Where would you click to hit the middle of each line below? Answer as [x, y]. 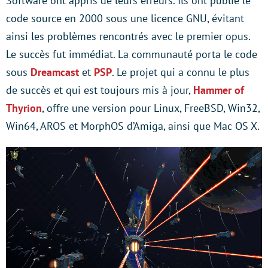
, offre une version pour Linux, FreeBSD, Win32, [151, 108]
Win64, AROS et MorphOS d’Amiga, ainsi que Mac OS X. [133, 126]
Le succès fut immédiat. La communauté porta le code [132, 54]
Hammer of [219, 90]
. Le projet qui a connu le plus [181, 72]
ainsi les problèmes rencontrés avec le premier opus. [128, 36]
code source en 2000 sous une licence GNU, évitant [125, 19]
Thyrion [24, 108]
